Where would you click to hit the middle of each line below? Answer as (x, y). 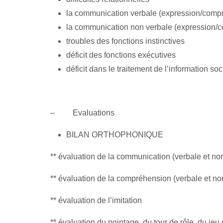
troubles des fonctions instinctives (125, 41)
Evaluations (93, 112)
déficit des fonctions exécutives (121, 55)
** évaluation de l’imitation (96, 200)
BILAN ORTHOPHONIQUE (114, 134)
